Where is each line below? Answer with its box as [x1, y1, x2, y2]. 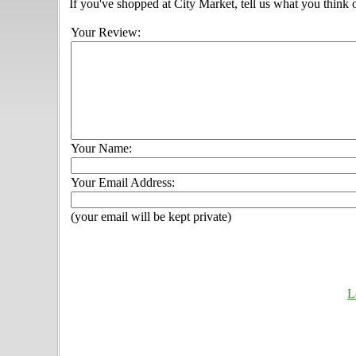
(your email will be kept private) [71, 210, 231, 224]
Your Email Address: [71, 176, 175, 190]
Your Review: [71, 25, 141, 40]
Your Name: [71, 141, 132, 156]
